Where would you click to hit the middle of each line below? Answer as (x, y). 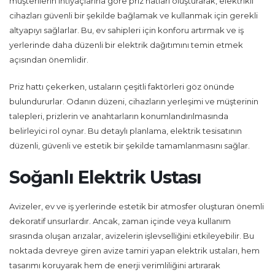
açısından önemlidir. (49, 60)
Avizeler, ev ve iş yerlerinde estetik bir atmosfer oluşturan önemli (137, 206)
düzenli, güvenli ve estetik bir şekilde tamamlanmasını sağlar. (130, 145)
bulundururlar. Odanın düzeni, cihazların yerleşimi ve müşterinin (134, 101)
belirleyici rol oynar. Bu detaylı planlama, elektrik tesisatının (126, 131)
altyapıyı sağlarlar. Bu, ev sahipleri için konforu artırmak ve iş (126, 30)
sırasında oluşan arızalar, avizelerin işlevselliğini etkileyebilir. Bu (132, 236)
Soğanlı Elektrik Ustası (105, 177)
